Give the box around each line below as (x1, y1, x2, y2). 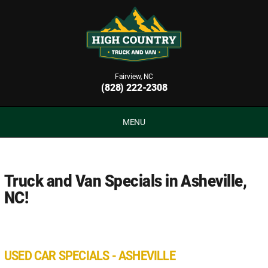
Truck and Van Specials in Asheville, (4, 170, 247, 191)
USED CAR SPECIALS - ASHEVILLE (4, 248, 175, 263)
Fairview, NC (114, 72, 154, 81)
